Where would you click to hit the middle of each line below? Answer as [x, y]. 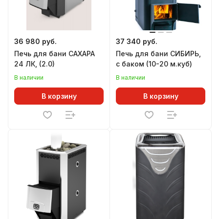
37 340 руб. [137, 41]
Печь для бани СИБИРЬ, [158, 54]
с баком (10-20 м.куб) [154, 64]
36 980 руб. [35, 41]
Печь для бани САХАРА [55, 54]
